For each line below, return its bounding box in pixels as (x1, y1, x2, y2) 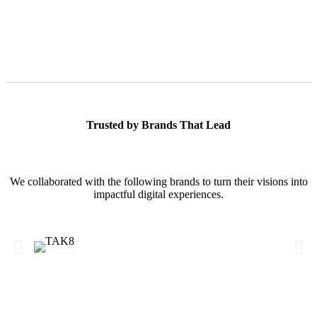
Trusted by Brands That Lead (86, 119, 231, 132)
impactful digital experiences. (93, 188, 224, 201)
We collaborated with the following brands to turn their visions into (9, 175, 308, 188)
